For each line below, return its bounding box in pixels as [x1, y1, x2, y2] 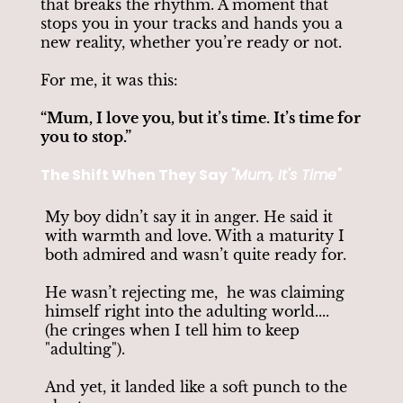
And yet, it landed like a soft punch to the [45, 377, 347, 396]
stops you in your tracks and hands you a [40, 13, 343, 32]
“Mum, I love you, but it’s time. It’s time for [40, 108, 361, 127]
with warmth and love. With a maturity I [45, 226, 345, 245]
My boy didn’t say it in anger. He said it [45, 207, 333, 226]
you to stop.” [40, 127, 131, 146]
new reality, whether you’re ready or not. [40, 32, 342, 51]
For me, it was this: [40, 70, 178, 89]
